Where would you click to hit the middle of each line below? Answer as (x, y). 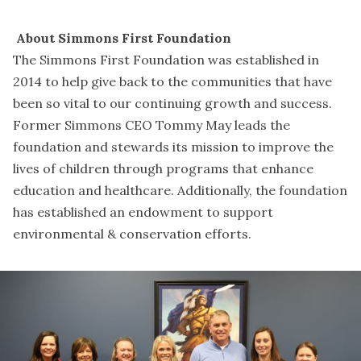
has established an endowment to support (143, 212)
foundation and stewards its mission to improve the (173, 147)
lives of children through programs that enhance (163, 169)
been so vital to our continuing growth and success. (172, 104)
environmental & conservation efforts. (132, 234)
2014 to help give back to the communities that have (172, 82)
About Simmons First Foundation (124, 38)
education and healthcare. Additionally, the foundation (180, 191)
